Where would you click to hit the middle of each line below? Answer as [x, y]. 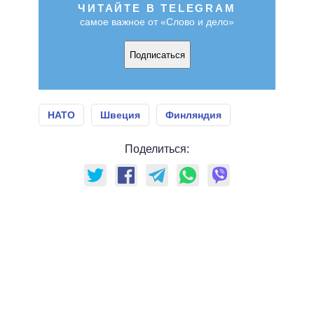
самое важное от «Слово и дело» [157, 22]
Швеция [120, 115]
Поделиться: [157, 149]
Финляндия [193, 115]
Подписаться [157, 55]
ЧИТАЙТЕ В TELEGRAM [157, 8]
